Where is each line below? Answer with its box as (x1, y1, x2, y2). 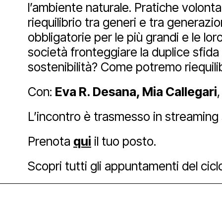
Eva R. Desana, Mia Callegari (55, 84, 217, 99)
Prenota (28, 134, 73, 149)
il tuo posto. (91, 134, 156, 149)
